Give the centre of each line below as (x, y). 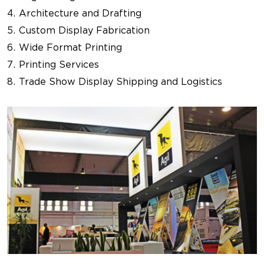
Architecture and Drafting (80, 13)
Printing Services (59, 65)
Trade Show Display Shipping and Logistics (121, 82)
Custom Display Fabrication (84, 30)
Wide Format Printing (70, 47)
